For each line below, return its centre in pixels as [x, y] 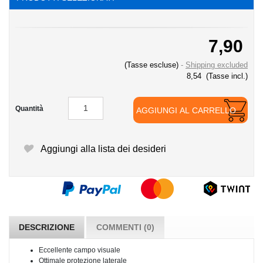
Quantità [29, 109]
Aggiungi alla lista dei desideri [102, 149]
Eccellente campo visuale [80, 250]
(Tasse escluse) [153, 65]
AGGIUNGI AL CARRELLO [186, 111]
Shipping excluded [217, 65]
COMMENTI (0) [125, 227]
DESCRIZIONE [47, 227]
